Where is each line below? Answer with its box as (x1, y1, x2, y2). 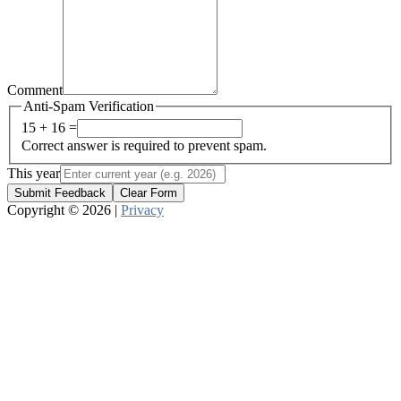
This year (7, 166, 60, 182)
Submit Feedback (14, 186, 106, 200)
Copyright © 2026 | (7, 202, 121, 218)
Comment (7, 81, 63, 98)
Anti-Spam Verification (23, 98, 154, 114)
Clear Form (120, 186, 177, 200)
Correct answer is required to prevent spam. (21, 138, 267, 154)
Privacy (121, 202, 164, 218)
